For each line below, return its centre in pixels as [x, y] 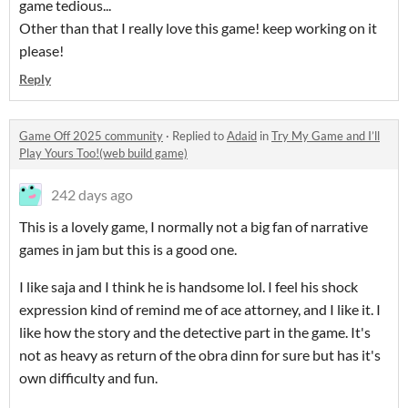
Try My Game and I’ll [326, 135]
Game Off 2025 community [91, 135]
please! [41, 50]
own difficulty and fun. [88, 377]
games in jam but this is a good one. [129, 249]
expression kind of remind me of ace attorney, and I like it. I [200, 309]
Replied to [199, 135]
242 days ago [92, 194]
